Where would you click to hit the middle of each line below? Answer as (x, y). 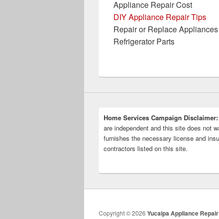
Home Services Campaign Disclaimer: (161, 117)
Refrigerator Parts (144, 41)
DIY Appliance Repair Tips (160, 17)
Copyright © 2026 (123, 213)
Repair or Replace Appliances (166, 29)
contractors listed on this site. (146, 148)
